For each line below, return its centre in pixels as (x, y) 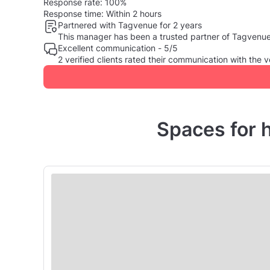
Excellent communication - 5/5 (118, 48)
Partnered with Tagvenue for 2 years (130, 25)
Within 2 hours (133, 13)
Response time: (74, 13)
